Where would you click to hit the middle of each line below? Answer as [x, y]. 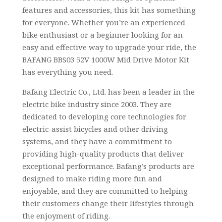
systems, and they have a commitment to [97, 141]
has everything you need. [67, 72]
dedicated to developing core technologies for [104, 116]
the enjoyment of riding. [66, 215]
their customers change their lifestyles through [108, 203]
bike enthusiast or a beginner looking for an [102, 34]
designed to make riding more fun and [92, 178]
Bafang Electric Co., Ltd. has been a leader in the [108, 91]
